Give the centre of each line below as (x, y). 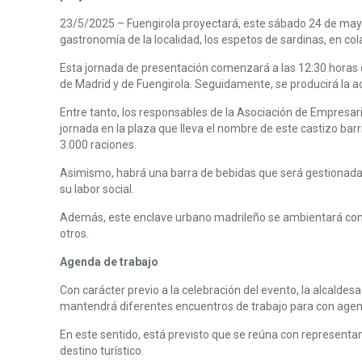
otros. (75, 234)
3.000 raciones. (99, 145)
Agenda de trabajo (109, 262)
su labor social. (97, 189)
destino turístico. (102, 351)
